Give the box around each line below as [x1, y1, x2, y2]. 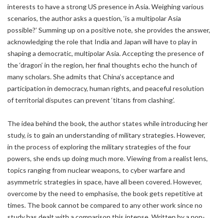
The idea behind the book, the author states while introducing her [7, 119, 208, 127]
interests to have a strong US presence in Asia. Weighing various [7, 2, 204, 11]
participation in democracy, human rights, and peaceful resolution [7, 84, 204, 92]
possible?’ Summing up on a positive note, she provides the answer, [7, 26, 210, 34]
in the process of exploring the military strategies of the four [7, 143, 191, 151]
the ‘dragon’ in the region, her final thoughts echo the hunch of [7, 61, 197, 69]
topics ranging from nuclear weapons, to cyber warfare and [7, 166, 185, 174]
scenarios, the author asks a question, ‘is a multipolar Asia [7, 14, 181, 22]
